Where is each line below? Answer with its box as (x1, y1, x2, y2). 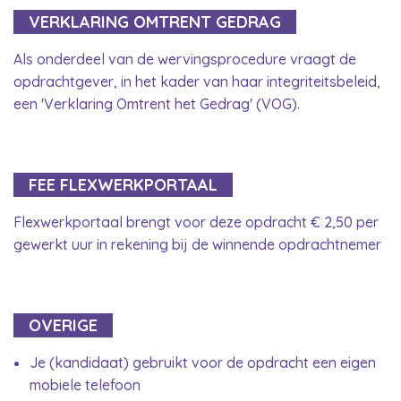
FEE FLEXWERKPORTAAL (29, 174, 218, 195)
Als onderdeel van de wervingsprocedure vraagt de (13, 49, 356, 68)
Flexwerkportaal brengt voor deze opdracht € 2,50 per (13, 212, 379, 231)
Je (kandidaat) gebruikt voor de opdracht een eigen (30, 353, 376, 371)
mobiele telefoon (30, 375, 141, 394)
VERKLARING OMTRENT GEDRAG (29, 11, 281, 32)
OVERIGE (29, 314, 98, 336)
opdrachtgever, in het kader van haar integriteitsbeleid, (13, 72, 380, 90)
